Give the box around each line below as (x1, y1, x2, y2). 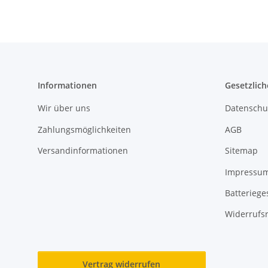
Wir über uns (38, 102, 90, 114)
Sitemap (224, 145, 258, 157)
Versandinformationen (38, 145, 128, 157)
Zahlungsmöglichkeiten (38, 123, 131, 135)
